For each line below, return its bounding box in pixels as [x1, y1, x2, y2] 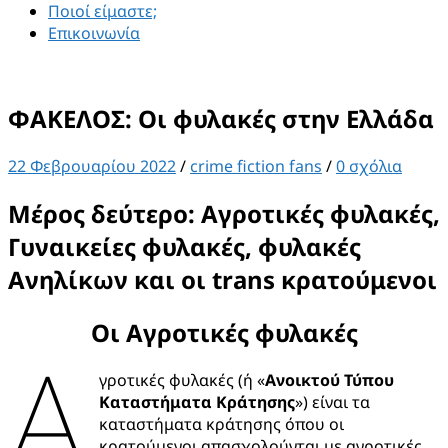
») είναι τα [295, 390, 371, 413]
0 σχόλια [336, 154, 402, 177]
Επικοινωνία [48, 22, 140, 44]
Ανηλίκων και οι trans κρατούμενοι [8, 262, 437, 296]
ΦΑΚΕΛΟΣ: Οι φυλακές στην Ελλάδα [8, 101, 434, 135]
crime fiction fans [190, 154, 322, 177]
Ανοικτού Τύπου [265, 368, 395, 391]
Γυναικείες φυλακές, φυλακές [8, 229, 361, 263]
